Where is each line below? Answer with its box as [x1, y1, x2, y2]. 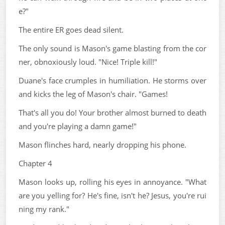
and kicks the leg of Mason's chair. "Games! [19, 88, 168, 99]
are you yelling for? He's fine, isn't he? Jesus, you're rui [19, 190, 206, 200]
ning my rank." [19, 203, 69, 214]
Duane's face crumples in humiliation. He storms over [19, 75, 206, 85]
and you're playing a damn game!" [19, 121, 137, 131]
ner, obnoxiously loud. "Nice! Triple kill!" [19, 56, 157, 67]
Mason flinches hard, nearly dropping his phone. [19, 139, 186, 150]
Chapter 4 [19, 158, 52, 168]
